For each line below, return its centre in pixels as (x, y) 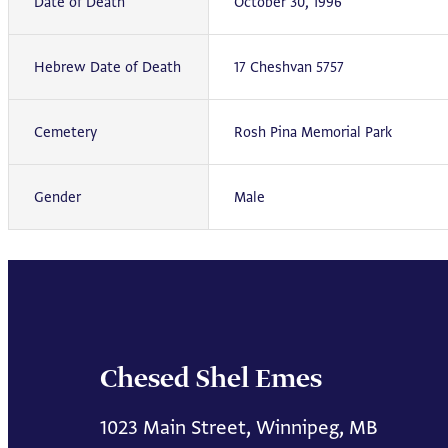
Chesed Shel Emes (211, 379)
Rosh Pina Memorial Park (313, 132)
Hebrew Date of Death (107, 67)
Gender (57, 197)
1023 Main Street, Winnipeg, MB (239, 427)
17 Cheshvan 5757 (289, 67)
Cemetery (65, 132)
